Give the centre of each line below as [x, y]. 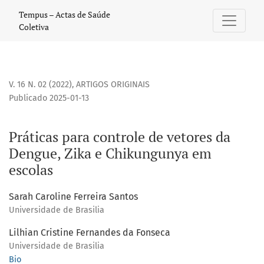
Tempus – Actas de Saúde [65, 14]
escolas [31, 170]
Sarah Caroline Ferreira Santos [73, 197]
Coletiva [34, 27]
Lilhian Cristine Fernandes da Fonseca [90, 233]
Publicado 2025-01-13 [49, 98]
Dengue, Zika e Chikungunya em [110, 154]
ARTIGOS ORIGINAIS [113, 85]
